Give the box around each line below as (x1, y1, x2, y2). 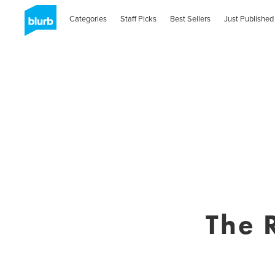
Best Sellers (170, 14, 211, 24)
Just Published (223, 14, 274, 24)
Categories (69, 14, 107, 24)
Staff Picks (120, 14, 157, 24)
